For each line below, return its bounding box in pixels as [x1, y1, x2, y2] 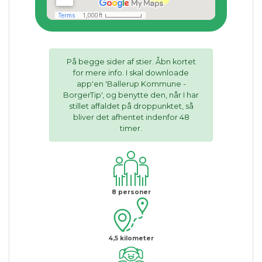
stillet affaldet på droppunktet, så [68, 101, 194, 111]
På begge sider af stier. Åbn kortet [66, 57, 196, 66]
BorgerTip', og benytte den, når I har [63, 90, 199, 99]
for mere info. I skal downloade [73, 68, 189, 77]
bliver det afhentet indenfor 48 [73, 112, 189, 122]
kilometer [118, 234, 154, 242]
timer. [120, 123, 142, 133]
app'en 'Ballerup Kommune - [76, 79, 186, 88]
